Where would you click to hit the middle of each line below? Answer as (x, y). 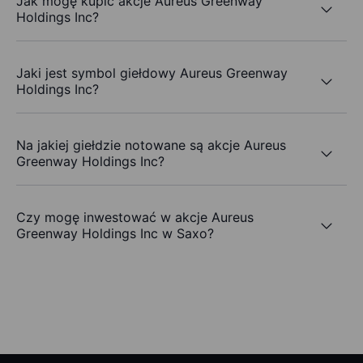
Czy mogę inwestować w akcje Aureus (135, 218)
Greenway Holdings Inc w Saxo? (115, 234)
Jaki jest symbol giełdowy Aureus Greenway (152, 73)
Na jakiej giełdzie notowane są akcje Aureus (151, 145)
